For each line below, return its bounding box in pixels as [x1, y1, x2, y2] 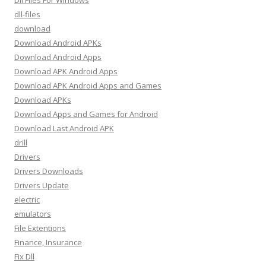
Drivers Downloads [14, 166, 83, 176]
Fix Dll [14, 251, 34, 262]
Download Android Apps [14, 52, 102, 62]
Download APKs [14, 94, 71, 105]
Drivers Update [14, 180, 69, 191]
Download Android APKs [14, 37, 102, 48]
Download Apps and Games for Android [14, 109, 158, 119]
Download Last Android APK [14, 123, 114, 134]
